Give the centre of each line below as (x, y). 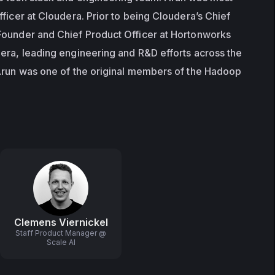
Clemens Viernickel (61, 222)
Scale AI (61, 242)
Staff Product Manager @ (61, 233)
